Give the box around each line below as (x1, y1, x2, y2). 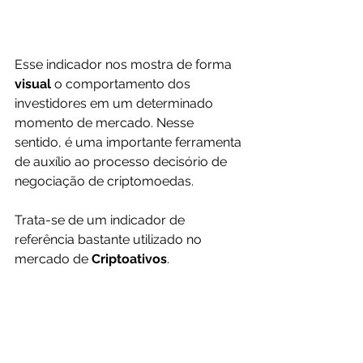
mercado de (15, 251, 92, 267)
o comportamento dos (54, 76, 194, 92)
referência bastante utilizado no (15, 232, 205, 247)
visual (15, 76, 54, 92)
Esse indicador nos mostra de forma (15, 57, 235, 72)
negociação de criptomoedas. (15, 173, 194, 189)
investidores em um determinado (15, 96, 216, 111)
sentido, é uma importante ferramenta (15, 135, 245, 150)
